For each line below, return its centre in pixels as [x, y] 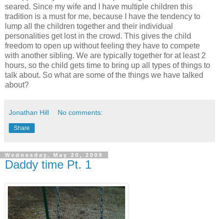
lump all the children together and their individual [89, 26]
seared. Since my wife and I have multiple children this [99, 7]
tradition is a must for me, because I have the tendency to [103, 17]
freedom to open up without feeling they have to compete [102, 46]
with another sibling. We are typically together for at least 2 [105, 56]
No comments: [80, 113]
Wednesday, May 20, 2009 [54, 155]
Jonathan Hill [29, 113]
